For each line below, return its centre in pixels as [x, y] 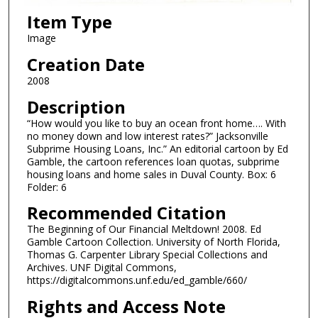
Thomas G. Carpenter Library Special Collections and [147, 255]
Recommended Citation [126, 213]
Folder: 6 [46, 187]
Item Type [69, 22]
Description [76, 106]
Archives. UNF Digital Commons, [102, 268]
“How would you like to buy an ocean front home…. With [156, 123]
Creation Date [86, 65]
